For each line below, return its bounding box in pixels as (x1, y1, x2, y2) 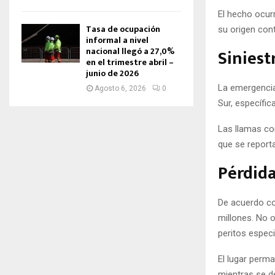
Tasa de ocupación (86, 22, 160, 36)
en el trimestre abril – (86, 55, 174, 69)
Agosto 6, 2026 (95, 84, 146, 93)
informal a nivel (86, 33, 149, 47)
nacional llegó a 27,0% (86, 44, 174, 58)
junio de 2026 (86, 66, 139, 80)
